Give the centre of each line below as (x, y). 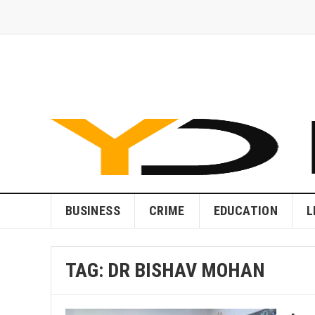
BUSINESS (93, 211)
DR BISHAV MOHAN (186, 270)
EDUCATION (245, 211)
